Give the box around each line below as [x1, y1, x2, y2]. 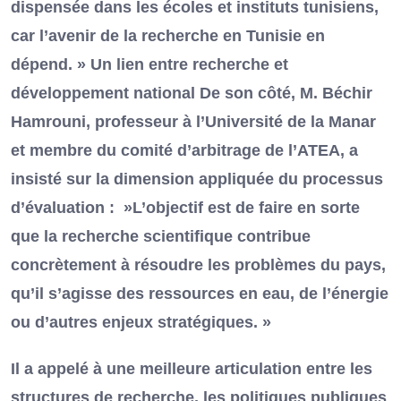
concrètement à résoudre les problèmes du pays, [11, 256, 386, 275]
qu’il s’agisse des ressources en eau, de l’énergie [11, 285, 388, 303]
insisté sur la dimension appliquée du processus [11, 170, 383, 189]
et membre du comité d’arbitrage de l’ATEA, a [11, 141, 358, 160]
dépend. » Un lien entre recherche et [11, 55, 288, 74]
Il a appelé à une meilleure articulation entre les [11, 360, 372, 379]
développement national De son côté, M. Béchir [11, 84, 372, 103]
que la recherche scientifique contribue [11, 227, 311, 246]
